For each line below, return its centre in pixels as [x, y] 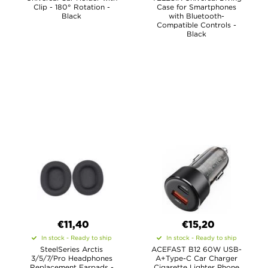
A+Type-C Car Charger [197, 258]
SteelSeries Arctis [71, 249]
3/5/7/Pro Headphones [71, 258]
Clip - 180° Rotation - [71, 7]
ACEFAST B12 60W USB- [197, 249]
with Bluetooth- [197, 16]
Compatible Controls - [197, 25]
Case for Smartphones [197, 7]
